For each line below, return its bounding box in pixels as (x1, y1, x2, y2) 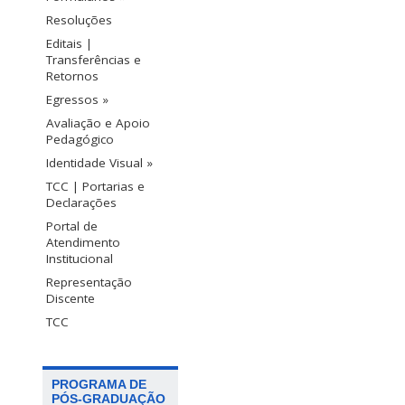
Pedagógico (46, 131, 114, 148)
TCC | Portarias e (46, 178, 145, 195)
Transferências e (46, 52, 141, 69)
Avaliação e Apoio (46, 115, 150, 132)
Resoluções (46, 12, 112, 29)
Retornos (46, 68, 99, 85)
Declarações (46, 194, 117, 212)
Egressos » (46, 91, 108, 108)
